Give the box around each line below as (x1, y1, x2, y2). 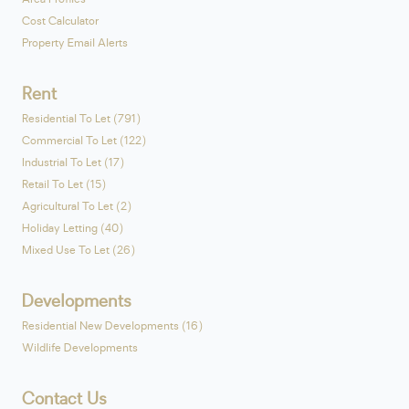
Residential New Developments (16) (22, 319, 203, 334)
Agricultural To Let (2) (22, 199, 131, 215)
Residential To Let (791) (22, 111, 141, 127)
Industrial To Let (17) (22, 155, 124, 171)
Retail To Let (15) (22, 177, 106, 193)
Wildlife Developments (22, 341, 138, 356)
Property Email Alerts (22, 36, 128, 51)
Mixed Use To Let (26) (22, 243, 135, 258)
